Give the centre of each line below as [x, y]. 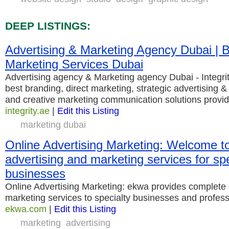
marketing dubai [53, 124]
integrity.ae [27, 111]
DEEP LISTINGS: [48, 26]
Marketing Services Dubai [74, 64]
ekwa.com [26, 209]
